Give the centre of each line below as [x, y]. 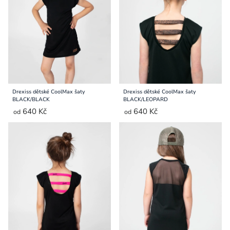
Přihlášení [28, 10]
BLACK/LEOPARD [146, 100]
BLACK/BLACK [31, 100]
